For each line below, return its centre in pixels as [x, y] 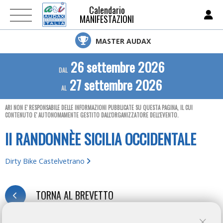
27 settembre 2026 [114, 85]
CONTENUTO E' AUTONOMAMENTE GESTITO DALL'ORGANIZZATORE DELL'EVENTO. [92, 115]
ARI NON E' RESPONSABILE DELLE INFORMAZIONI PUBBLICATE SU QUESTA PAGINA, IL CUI [99, 108]
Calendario [107, 10]
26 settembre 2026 [116, 67]
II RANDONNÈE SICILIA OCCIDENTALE [101, 139]
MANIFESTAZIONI [107, 19]
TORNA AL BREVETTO [75, 195]
